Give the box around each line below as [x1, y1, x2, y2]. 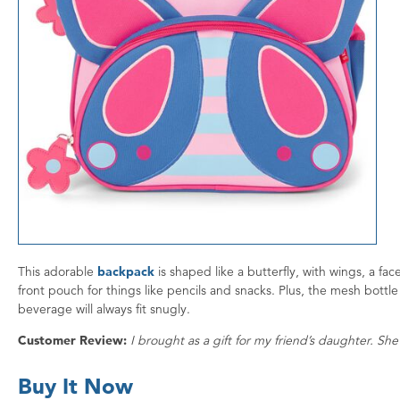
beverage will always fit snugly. [18, 301, 190, 318]
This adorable [18, 263, 97, 280]
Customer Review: [18, 332, 127, 349]
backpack [97, 263, 154, 280]
